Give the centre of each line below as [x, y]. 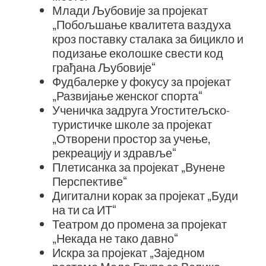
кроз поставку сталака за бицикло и [148, 38]
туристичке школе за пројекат [132, 124]
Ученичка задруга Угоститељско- [141, 110]
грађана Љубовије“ [104, 67]
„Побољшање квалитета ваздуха [142, 24]
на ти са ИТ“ [84, 209]
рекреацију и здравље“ [114, 152]
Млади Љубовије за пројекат [130, 10]
